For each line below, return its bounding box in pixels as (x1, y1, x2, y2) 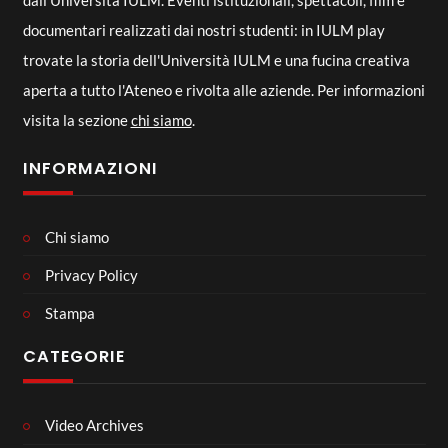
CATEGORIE (22, 345, 125, 368)
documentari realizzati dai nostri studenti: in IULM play (22, 21, 385, 39)
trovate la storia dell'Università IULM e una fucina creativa (22, 51, 410, 69)
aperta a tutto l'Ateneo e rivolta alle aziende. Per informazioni (22, 81, 425, 99)
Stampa (45, 303, 95, 322)
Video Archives (45, 416, 144, 434)
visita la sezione (22, 111, 131, 129)
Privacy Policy (45, 265, 138, 284)
